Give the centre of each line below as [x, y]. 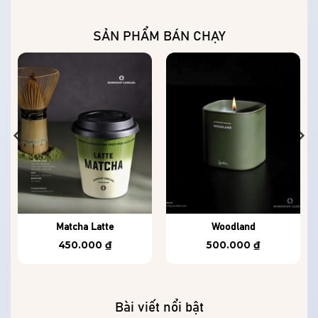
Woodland [233, 227]
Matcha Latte [85, 227]
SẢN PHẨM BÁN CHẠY [159, 36]
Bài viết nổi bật [159, 307]
